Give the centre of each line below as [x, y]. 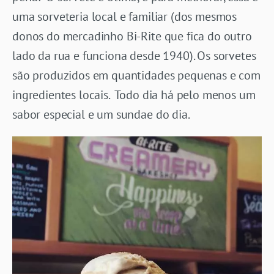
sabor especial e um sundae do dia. [101, 114]
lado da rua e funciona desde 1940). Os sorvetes [134, 55]
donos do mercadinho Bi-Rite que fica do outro [132, 36]
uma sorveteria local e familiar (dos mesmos [125, 16]
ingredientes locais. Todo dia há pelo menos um [134, 94]
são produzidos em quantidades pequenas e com [136, 75]
